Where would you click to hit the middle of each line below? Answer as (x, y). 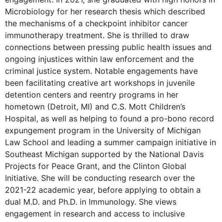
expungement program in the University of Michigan (103, 130)
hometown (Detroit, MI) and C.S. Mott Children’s (95, 106)
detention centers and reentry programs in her (92, 94)
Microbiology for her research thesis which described (105, 11)
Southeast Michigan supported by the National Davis (104, 154)
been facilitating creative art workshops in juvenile (100, 83)
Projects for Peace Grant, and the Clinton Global (96, 166)
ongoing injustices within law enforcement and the (99, 59)
